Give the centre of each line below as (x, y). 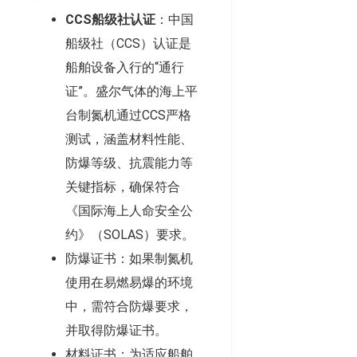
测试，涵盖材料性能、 (129, 139)
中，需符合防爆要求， (129, 307)
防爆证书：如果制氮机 (129, 259)
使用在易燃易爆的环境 (129, 283)
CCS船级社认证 (110, 20)
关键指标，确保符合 (123, 187)
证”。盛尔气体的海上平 (131, 92)
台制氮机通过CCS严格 (128, 116)
